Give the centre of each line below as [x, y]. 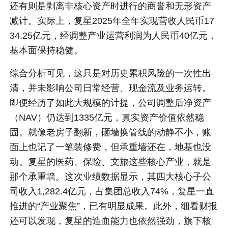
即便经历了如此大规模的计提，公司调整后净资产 [111, 103]
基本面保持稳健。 [47, 51]
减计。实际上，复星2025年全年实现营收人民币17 [112, 21]
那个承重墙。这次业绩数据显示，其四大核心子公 [111, 177]
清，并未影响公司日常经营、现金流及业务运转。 [111, 88]
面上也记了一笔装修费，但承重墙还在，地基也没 [111, 147]
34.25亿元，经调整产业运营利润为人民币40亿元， [113, 36]
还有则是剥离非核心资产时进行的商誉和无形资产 [111, 6]
